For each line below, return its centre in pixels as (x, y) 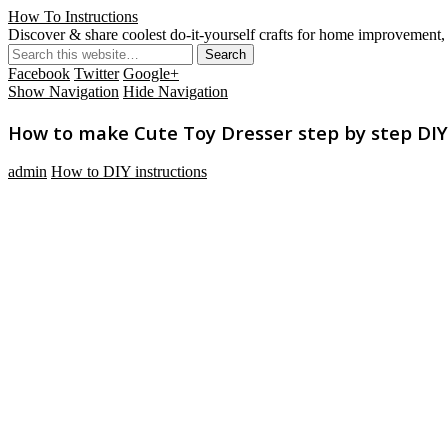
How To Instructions (73, 16)
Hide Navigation (175, 91)
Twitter (96, 73)
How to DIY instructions (129, 172)
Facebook (39, 73)
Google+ (151, 73)
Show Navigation (63, 91)
